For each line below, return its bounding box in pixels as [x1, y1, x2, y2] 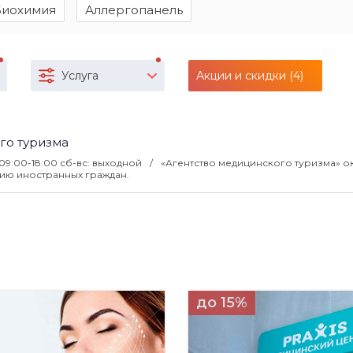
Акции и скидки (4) [196, 69, 303, 83]
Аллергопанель [85, 2, 183, 17]
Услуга [61, 69, 98, 83]
